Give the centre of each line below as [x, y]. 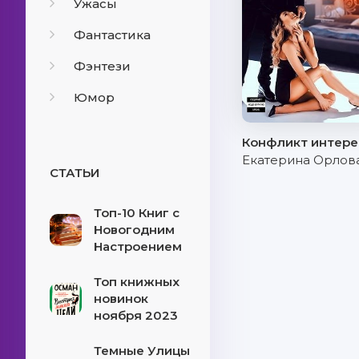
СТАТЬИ [75, 173]
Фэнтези [102, 66]
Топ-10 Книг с [137, 213]
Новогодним [134, 230]
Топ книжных [137, 282]
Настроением [138, 246]
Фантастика [112, 35]
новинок [121, 298]
